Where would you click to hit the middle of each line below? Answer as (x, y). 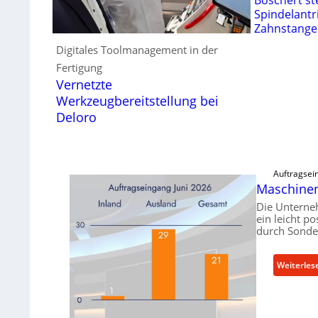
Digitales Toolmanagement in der (137, 49)
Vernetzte (84, 84)
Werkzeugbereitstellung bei (137, 100)
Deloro (76, 117)
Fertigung (79, 67)
